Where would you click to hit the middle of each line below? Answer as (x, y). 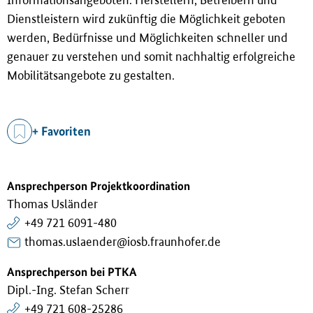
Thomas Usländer (52, 204)
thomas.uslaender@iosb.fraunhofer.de (123, 241)
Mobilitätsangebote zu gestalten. (91, 75)
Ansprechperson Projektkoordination (99, 185)
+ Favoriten (61, 131)
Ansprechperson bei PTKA (72, 271)
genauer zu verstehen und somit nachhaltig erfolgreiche (151, 56)
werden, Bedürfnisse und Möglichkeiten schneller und (147, 37)
